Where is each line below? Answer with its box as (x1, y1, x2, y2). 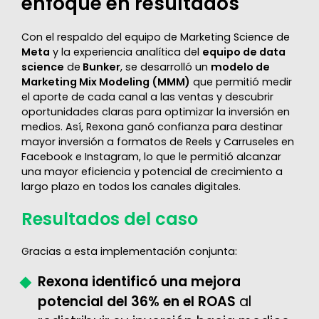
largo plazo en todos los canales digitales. (21, 179, 241, 194)
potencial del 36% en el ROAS (37, 292, 236, 312)
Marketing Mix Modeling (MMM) (21, 74, 190, 89)
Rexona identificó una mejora (37, 272, 241, 292)
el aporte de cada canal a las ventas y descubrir (21, 89, 273, 104)
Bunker (80, 59, 120, 74)
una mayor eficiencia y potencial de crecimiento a (21, 164, 283, 179)
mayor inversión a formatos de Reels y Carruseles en (21, 134, 294, 149)
